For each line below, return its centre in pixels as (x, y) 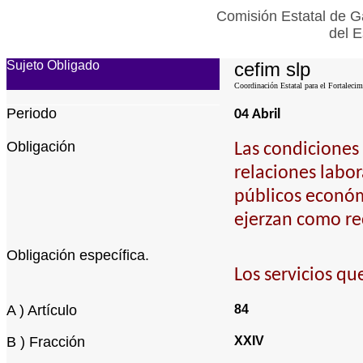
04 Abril (257, 115)
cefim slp (272, 69)
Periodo (32, 113)
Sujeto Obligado (53, 65)
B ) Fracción (46, 342)
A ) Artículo (42, 310)
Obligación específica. (78, 255)
